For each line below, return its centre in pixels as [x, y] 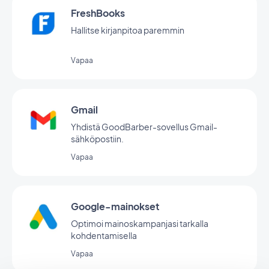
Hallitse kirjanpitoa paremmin [128, 30]
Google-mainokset [115, 206]
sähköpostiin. [97, 139]
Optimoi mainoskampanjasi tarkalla [140, 223]
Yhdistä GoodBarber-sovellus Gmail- [144, 127]
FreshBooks [98, 13]
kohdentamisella [104, 235]
